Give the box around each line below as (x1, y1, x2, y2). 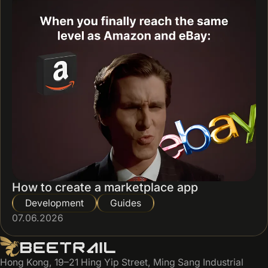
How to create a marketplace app (12, 179, 198, 194)
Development (25, 197, 84, 209)
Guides (110, 197, 141, 209)
